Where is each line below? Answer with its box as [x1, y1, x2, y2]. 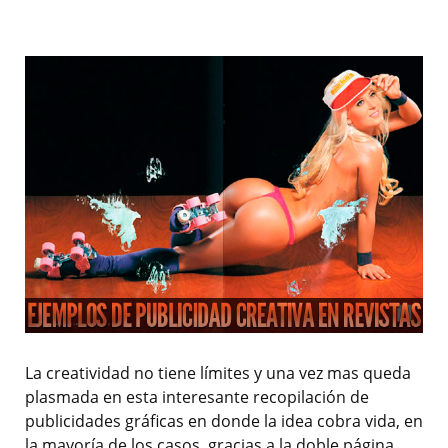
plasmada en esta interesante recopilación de [25, 386, 369, 409]
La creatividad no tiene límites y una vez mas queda [25, 362, 411, 385]
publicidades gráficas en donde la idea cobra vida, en [25, 410, 423, 433]
